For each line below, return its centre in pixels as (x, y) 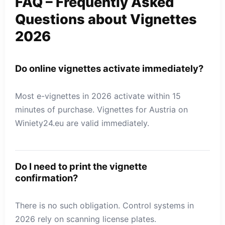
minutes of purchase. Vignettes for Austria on (101, 109)
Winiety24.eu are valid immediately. (82, 123)
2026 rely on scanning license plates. (86, 219)
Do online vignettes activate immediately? (109, 68)
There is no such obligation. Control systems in (104, 205)
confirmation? (46, 178)
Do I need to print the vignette (81, 166)
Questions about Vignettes (106, 19)
